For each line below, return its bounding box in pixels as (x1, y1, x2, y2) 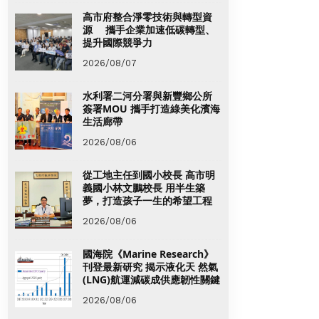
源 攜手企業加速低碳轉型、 (83, 22, 215, 36)
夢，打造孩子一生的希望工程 (83, 193, 212, 207)
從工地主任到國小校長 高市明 (83, 167, 215, 182)
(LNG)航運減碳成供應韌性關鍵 (83, 272, 220, 286)
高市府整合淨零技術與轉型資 (83, 9, 212, 23)
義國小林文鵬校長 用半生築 (83, 180, 205, 194)
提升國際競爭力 (83, 35, 152, 49)
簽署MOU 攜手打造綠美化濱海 (83, 101, 220, 115)
